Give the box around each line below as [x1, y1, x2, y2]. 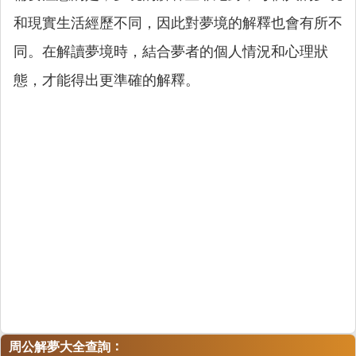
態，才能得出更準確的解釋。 [14, 72, 199, 88]
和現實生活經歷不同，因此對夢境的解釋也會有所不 [14, 15, 342, 31]
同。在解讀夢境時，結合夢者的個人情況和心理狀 [14, 44, 328, 60]
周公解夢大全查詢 [9, 340, 110, 354]
